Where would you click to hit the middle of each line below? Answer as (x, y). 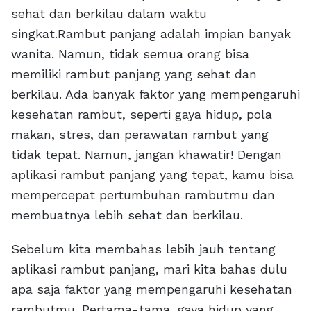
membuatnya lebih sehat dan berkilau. (127, 215)
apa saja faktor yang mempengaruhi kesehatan (152, 289)
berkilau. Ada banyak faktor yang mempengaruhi (155, 94)
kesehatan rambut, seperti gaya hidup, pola (142, 114)
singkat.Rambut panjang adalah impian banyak (151, 34)
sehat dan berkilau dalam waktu (109, 14)
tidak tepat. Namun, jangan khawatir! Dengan (146, 154)
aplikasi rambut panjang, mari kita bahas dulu (149, 269)
